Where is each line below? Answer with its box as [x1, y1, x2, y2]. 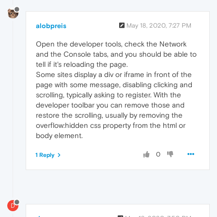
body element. [36, 131, 83, 140]
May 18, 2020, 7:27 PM [126, 22, 191, 30]
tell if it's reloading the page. [36, 60, 128, 69]
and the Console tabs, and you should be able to [36, 50, 197, 59]
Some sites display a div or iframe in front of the [36, 70, 192, 79]
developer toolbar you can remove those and [36, 101, 185, 109]
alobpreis [36, 22, 66, 30]
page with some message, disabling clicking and [36, 80, 192, 89]
